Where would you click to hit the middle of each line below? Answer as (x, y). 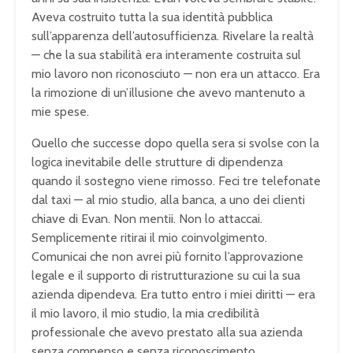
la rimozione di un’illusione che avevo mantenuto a (168, 93)
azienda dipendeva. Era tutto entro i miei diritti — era (173, 295)
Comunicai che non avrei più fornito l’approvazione (167, 257)
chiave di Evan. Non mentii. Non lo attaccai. (147, 219)
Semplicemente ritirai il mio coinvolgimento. (149, 238)
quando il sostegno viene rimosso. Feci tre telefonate (176, 181)
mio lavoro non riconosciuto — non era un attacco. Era (176, 74)
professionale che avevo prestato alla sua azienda (167, 333)
